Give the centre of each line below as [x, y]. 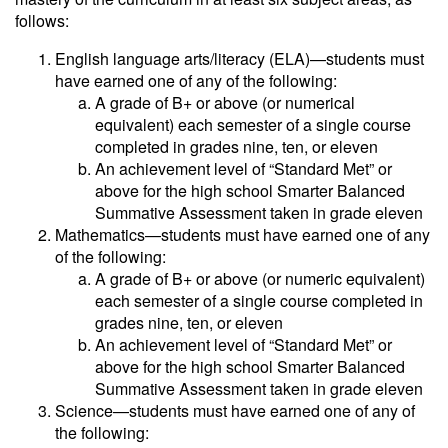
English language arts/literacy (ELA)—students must [239, 58]
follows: [42, 20]
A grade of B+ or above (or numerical [225, 102]
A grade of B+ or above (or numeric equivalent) [260, 278]
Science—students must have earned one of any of [235, 410]
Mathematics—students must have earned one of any [242, 234]
